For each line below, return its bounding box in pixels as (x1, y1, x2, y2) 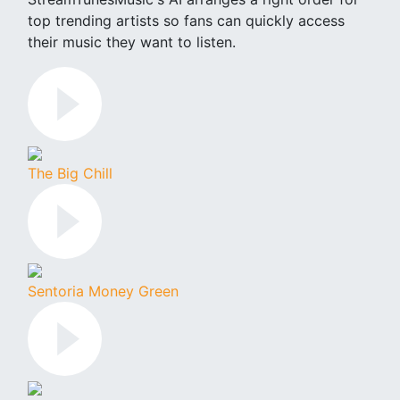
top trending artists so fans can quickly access (28, 11, 345, 29)
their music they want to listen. (28, 32, 236, 51)
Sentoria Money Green (28, 281, 179, 300)
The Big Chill (28, 164, 112, 183)
